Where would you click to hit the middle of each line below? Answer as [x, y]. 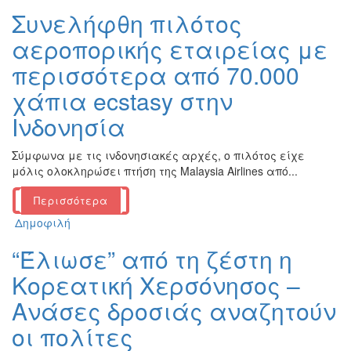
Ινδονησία [69, 127]
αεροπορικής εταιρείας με [170, 49]
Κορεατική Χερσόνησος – [156, 285]
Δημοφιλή [43, 223]
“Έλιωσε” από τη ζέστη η [152, 259]
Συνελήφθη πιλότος [127, 24]
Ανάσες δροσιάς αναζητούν [174, 311]
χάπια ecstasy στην [122, 101]
